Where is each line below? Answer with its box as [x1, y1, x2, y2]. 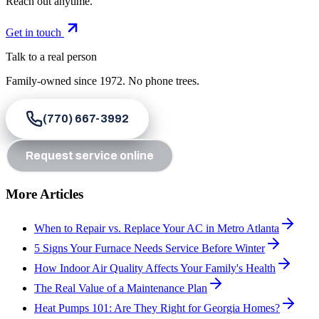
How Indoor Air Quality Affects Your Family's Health [34, 262, 276, 275]
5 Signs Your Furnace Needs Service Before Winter [34, 242, 265, 255]
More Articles [6, 186, 83, 202]
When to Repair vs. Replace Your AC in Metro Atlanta [34, 222, 279, 235]
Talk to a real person [6, 50, 97, 63]
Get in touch [6, 26, 64, 38]
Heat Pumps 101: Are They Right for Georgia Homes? [34, 302, 280, 315]
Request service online [26, 149, 154, 162]
